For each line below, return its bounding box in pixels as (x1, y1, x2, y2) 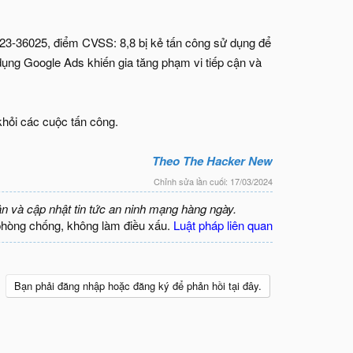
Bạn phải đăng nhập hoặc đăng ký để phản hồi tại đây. (14, 277, 262, 293)
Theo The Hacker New (152, 152, 273, 169)
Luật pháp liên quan (173, 216, 273, 233)
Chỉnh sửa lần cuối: (154, 174, 230, 188)
